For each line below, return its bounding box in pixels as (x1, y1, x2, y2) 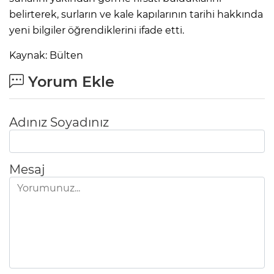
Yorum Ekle (24, 72, 114, 91)
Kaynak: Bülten (9, 49, 83, 61)
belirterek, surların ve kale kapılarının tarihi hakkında (9, 8, 263, 20)
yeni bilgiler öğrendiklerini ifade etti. (9, 24, 184, 36)
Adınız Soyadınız (9, 114, 109, 130)
